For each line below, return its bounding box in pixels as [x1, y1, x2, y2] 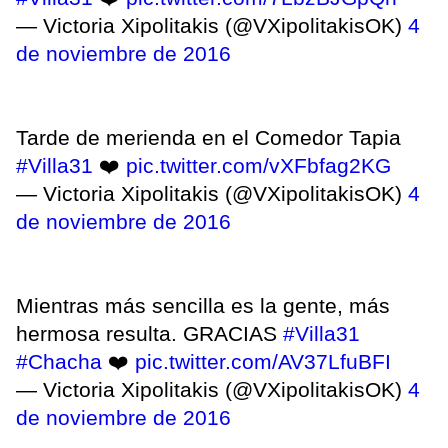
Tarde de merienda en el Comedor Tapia [16, 125, 401, 149]
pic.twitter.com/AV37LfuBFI [135, 349, 391, 373]
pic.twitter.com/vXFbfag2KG [126, 153, 391, 177]
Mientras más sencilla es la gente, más [16, 293, 390, 317]
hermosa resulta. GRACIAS [16, 321, 283, 345]
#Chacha [16, 349, 102, 373]
